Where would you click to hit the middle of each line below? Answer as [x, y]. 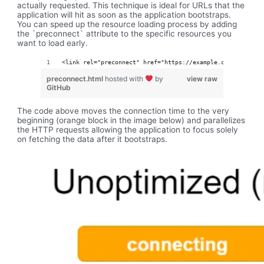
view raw [202, 79]
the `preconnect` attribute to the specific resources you [125, 33]
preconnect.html [76, 79]
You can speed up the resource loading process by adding [127, 24]
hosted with [125, 79]
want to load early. [53, 43]
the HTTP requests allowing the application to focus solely [128, 129]
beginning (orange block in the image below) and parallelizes [131, 120]
